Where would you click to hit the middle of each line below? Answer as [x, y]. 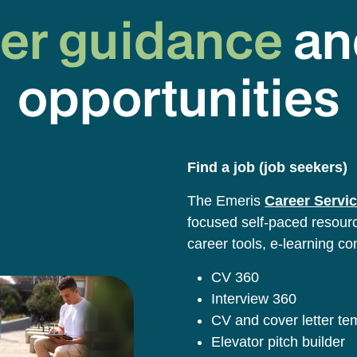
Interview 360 [254, 298]
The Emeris [226, 200]
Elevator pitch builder [279, 341]
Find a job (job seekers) [268, 167]
